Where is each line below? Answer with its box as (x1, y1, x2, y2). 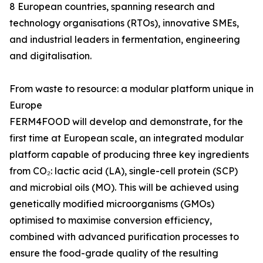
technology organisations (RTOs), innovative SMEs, (9, 17, 239, 29)
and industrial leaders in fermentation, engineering (9, 33, 240, 46)
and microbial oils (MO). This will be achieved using (9, 181, 239, 194)
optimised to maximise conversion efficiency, (9, 214, 212, 227)
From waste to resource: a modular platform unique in (9, 83, 254, 95)
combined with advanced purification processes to (9, 231, 239, 243)
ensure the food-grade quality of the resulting (9, 247, 218, 259)
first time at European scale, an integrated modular (9, 132, 244, 144)
